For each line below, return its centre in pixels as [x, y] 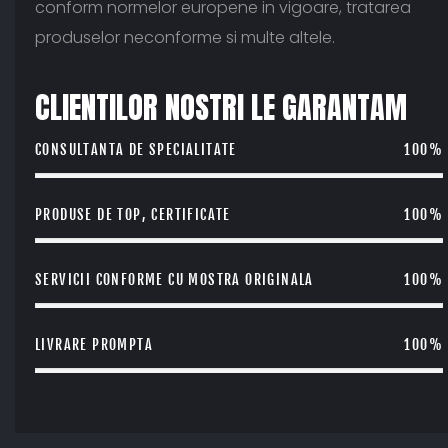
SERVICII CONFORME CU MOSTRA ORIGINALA [174, 280]
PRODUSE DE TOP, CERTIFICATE [133, 215]
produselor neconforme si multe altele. [185, 38]
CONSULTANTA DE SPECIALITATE [136, 150]
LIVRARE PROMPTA [94, 345]
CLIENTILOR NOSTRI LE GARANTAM [221, 108]
